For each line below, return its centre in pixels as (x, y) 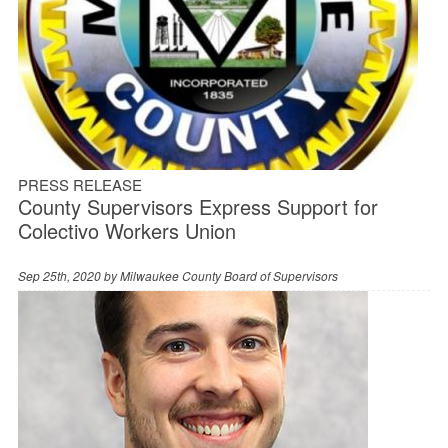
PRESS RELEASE (79, 184)
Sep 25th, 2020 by (68, 275)
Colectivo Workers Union (126, 230)
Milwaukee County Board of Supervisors (228, 275)
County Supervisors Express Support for (197, 206)
